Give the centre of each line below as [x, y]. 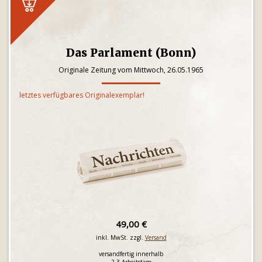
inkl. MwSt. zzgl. [120, 237]
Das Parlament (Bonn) [131, 53]
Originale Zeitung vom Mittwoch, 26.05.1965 [131, 70]
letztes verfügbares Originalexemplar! [82, 95]
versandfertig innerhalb [131, 254]
